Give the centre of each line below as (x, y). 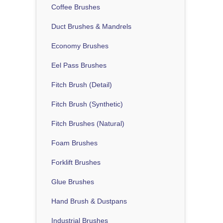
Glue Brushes (73, 181)
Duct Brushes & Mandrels (91, 26)
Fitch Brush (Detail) (82, 84)
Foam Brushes (74, 143)
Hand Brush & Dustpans (89, 201)
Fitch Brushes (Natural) (88, 123)
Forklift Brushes (76, 162)
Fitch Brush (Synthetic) (87, 104)
